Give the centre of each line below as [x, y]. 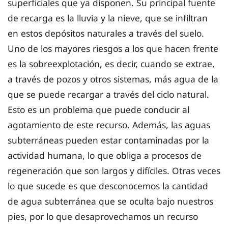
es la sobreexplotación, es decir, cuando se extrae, [111, 64]
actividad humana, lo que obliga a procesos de [105, 155]
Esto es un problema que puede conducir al [98, 110]
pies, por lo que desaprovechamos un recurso [103, 217]
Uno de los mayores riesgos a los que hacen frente [113, 49]
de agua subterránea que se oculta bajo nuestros [110, 201]
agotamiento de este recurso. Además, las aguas [109, 125]
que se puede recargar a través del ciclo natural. [108, 94]
